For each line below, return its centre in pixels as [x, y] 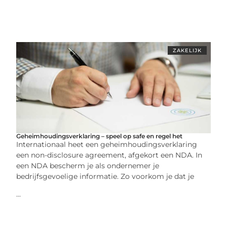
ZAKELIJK [187, 50]
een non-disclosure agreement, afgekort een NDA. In [109, 155]
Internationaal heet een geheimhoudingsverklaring [107, 144]
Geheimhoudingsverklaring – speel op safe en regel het [100, 136]
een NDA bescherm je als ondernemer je [88, 165]
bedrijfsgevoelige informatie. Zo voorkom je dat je [105, 176]
